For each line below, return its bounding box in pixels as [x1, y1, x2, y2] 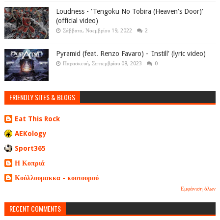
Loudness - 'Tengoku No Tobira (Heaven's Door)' [55, 7, 203, 16]
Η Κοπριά [14, 159, 45, 167]
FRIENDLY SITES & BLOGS [9, 92, 75, 103]
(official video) [55, 17, 98, 25]
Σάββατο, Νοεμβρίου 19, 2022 [62, 27, 132, 34]
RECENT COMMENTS [9, 203, 61, 214]
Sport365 [14, 144, 46, 152]
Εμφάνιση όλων [181, 186, 216, 192]
